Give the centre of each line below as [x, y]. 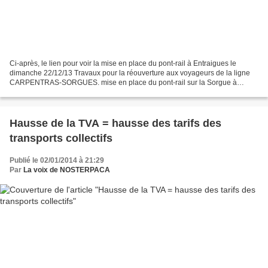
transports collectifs [61, 138]
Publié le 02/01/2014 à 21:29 [57, 160]
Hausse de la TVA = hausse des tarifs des [115, 123]
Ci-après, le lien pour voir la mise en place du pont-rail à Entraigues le [123, 63]
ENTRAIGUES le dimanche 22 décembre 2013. [86, 92]
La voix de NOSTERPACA [67, 170]
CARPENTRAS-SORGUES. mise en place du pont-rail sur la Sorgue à [123, 82]
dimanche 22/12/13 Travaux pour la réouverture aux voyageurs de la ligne [130, 73]
